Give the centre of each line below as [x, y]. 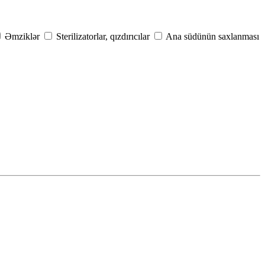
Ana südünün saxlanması [212, 37]
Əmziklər [22, 37]
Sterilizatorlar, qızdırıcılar [103, 37]
